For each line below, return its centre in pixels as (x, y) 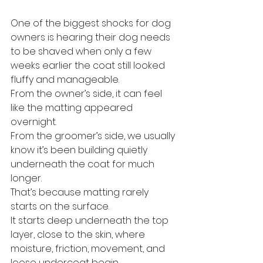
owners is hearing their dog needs (92, 38)
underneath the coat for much (84, 164)
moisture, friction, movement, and (89, 249)
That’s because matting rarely (81, 193)
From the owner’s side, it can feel (87, 94)
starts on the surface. (60, 207)
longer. (26, 178)
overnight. (33, 122)
